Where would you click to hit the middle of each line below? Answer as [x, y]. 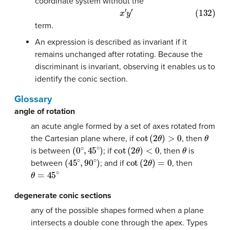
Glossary [33, 99]
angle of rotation [45, 112]
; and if [113, 163]
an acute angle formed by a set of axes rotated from [123, 126]
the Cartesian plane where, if [83, 138]
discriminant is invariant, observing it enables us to [125, 67]
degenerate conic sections [63, 195]
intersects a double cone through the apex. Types [119, 223]
